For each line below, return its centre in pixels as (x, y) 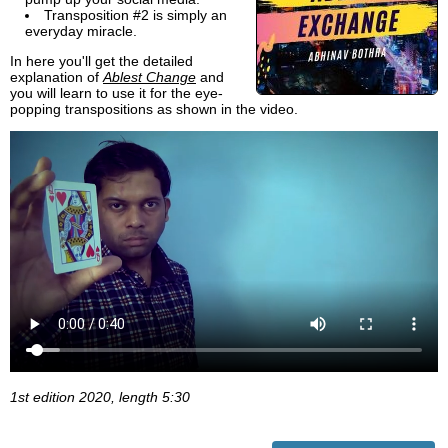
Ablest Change (149, 77)
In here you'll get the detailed (101, 61)
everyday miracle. (81, 31)
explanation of (56, 77)
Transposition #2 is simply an (135, 15)
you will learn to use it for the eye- (116, 93)
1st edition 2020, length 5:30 (100, 396)
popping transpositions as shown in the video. (154, 109)
